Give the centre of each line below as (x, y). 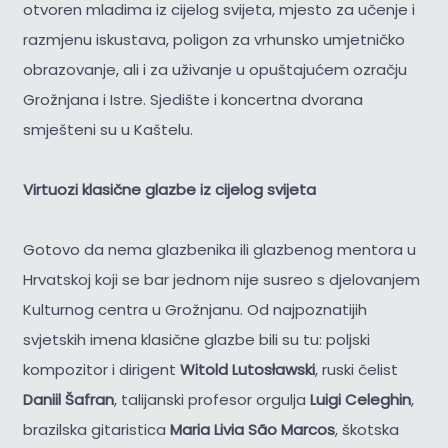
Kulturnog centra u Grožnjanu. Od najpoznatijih (194, 309)
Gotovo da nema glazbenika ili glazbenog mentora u (219, 249)
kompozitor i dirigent (101, 369)
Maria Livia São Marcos (252, 429)
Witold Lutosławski (247, 369)
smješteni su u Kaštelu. (107, 129)
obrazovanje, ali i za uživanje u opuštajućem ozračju (214, 69)
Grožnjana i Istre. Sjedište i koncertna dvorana (192, 99)
